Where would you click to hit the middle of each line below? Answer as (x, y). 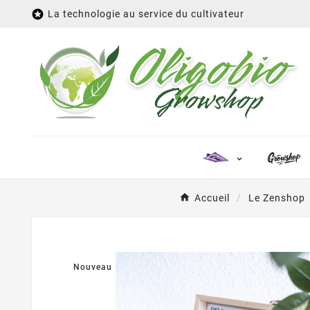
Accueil (212, 198)
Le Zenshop (277, 198)
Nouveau (93, 267)
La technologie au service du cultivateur (146, 14)
